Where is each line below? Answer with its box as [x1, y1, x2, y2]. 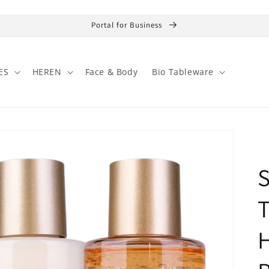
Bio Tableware [152, 66, 214, 77]
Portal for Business [91, 20, 165, 30]
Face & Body [85, 66, 138, 77]
